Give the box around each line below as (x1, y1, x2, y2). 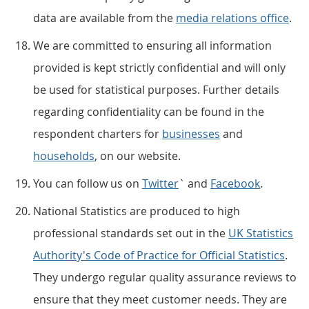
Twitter (142, 176, 179, 191)
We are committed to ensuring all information (33, 38, 272, 53)
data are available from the (33, 10, 176, 26)
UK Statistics (228, 226, 293, 241)
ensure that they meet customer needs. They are (33, 292, 287, 307)
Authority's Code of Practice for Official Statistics (33, 248, 285, 263)
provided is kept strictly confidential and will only (33, 60, 286, 75)
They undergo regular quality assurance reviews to (33, 270, 297, 285)
